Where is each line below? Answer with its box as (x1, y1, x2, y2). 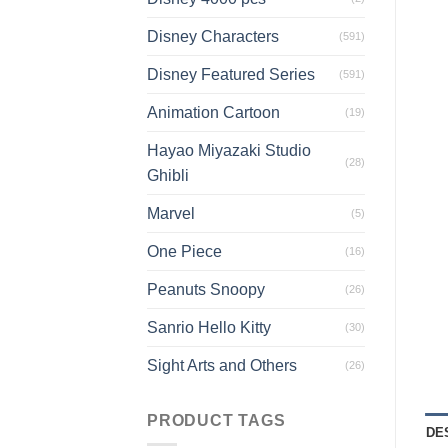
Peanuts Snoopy (147, 280, 265, 298)
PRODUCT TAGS (147, 411, 286, 429)
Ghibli (147, 166, 189, 184)
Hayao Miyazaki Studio (147, 141, 311, 159)
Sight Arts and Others (147, 356, 297, 374)
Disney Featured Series (147, 65, 315, 83)
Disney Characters (147, 27, 279, 45)
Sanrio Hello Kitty (147, 318, 271, 336)
